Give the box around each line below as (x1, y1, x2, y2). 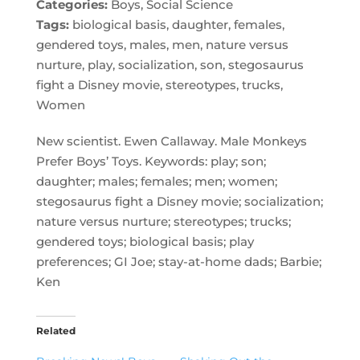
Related (35, 325, 76, 337)
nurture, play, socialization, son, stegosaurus (35, 57, 304, 72)
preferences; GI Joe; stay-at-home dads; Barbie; (35, 254, 321, 269)
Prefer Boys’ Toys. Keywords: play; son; (35, 153, 266, 169)
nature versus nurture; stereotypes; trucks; (35, 214, 291, 229)
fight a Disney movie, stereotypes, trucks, (35, 77, 283, 92)
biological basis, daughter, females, (72, 17, 284, 32)
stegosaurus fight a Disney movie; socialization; (35, 194, 323, 209)
